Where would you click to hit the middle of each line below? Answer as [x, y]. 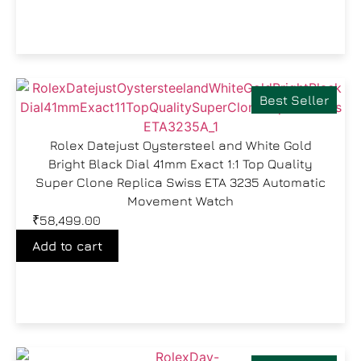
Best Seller [294, 100]
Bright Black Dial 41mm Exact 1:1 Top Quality [180, 164]
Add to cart [67, 246]
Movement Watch [180, 201]
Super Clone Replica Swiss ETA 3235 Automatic [180, 182]
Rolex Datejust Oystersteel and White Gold [180, 145]
